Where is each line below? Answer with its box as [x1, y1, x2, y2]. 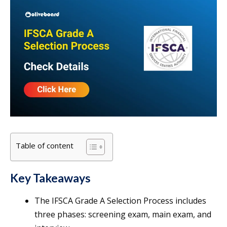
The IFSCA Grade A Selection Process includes [34, 195, 206, 207]
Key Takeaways [10, 171, 91, 185]
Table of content [16, 140, 73, 151]
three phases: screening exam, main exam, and [34, 209, 211, 220]
